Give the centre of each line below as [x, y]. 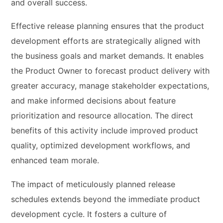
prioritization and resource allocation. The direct [102, 116]
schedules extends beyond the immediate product [106, 199]
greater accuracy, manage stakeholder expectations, [110, 86]
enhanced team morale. [55, 161]
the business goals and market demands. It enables [108, 56]
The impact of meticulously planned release [93, 184]
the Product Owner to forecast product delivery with [111, 71]
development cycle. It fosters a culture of [89, 214]
